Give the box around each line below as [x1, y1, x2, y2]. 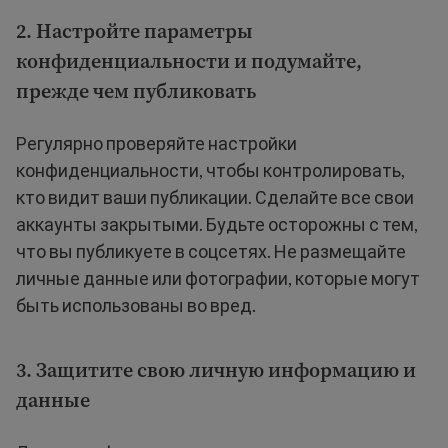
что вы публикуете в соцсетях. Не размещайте [16, 240, 406, 262]
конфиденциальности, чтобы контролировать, [16, 159, 405, 181]
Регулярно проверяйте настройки [16, 132, 297, 154]
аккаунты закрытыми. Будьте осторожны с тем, [16, 213, 418, 235]
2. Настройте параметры [16, 17, 253, 45]
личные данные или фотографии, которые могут [16, 267, 420, 289]
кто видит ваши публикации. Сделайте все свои [16, 186, 414, 208]
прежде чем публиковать [16, 77, 256, 105]
